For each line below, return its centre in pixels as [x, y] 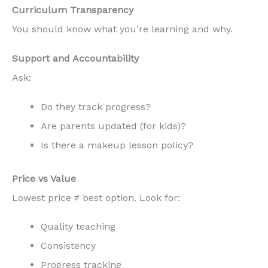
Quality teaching [78, 227]
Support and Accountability [75, 58]
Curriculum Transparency [73, 10]
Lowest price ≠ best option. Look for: [96, 197]
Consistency [68, 246]
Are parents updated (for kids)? [113, 126]
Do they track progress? [96, 106]
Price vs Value [44, 178]
